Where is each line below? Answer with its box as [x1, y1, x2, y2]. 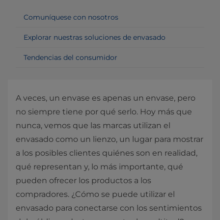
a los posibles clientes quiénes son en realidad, [16, 148, 197, 158]
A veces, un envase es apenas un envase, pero [16, 93, 195, 103]
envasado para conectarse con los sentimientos [16, 203, 202, 213]
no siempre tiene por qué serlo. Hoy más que [16, 107, 192, 117]
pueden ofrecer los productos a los [16, 176, 151, 186]
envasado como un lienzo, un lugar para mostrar [16, 135, 203, 144]
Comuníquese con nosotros [24, 13, 118, 22]
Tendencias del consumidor [24, 53, 117, 62]
